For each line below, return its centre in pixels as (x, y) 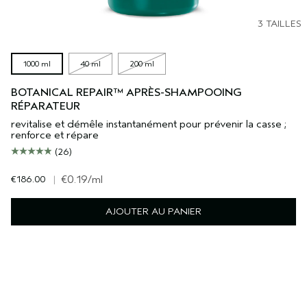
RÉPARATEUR (46, 107)
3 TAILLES (280, 24)
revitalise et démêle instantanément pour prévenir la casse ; (149, 124)
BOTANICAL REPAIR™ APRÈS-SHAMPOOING (126, 93)
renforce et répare (55, 135)
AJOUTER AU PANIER (153, 212)
